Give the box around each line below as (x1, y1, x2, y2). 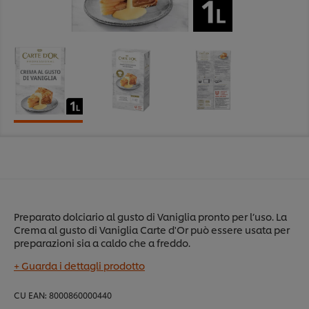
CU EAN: (14, 289, 47, 301)
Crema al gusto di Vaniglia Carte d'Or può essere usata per (14, 223, 290, 237)
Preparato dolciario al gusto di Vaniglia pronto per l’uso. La (14, 210, 287, 223)
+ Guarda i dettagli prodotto (14, 259, 145, 272)
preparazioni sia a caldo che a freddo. (14, 236, 190, 250)
